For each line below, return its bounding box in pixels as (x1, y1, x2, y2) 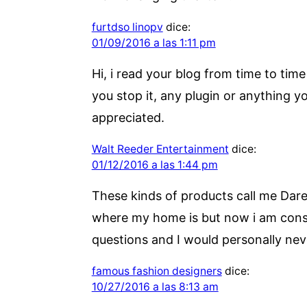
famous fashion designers (91, 264, 222, 278)
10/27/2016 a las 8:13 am (91, 280, 219, 293)
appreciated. (91, 110, 164, 125)
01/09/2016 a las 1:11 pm (91, 36, 216, 49)
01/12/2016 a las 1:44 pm (91, 158, 218, 171)
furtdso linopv (91, 20, 163, 34)
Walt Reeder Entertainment (91, 142, 229, 156)
